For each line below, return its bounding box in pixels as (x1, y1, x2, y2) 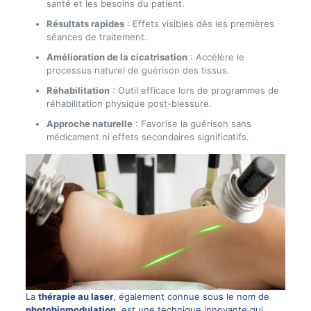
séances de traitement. (46, 31, 147, 42)
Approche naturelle (46, 118, 133, 129)
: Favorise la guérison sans (132, 118, 251, 129)
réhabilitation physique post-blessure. (46, 98, 212, 109)
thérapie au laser (37, 290, 113, 302)
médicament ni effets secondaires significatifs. (46, 131, 249, 142)
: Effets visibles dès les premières (124, 18, 274, 29)
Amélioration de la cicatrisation (46, 51, 187, 62)
